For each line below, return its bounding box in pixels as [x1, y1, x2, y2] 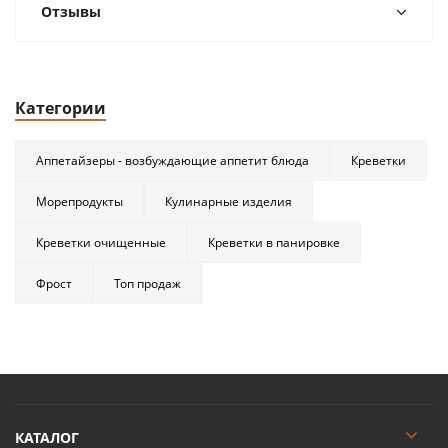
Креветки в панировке [208, 234, 340, 251]
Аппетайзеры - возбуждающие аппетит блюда [36, 152, 309, 169]
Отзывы [41, 2, 101, 21]
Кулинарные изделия [165, 193, 292, 210]
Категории [15, 97, 106, 119]
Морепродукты [36, 193, 123, 210]
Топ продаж [114, 275, 181, 292]
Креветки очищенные [36, 234, 166, 251]
